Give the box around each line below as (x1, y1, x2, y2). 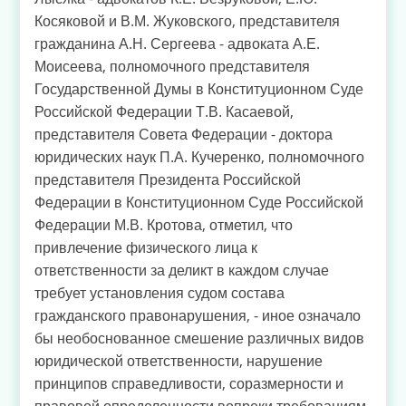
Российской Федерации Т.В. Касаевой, (34, 101, 294, 122)
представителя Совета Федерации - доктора (34, 124, 333, 145)
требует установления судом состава (34, 283, 285, 304)
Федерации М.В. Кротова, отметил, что (34, 215, 293, 236)
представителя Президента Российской (34, 169, 301, 190)
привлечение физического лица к (34, 237, 257, 258)
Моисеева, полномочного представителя (34, 56, 310, 77)
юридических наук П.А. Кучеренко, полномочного (34, 147, 364, 168)
